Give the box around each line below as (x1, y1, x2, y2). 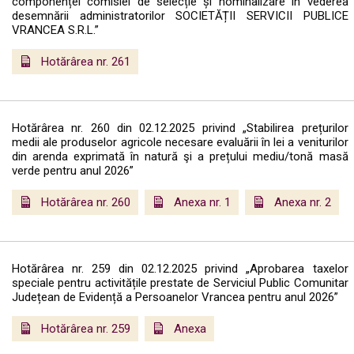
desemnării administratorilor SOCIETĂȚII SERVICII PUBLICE (12, 9, 348, 24)
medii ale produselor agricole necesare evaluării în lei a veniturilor (12, 135, 348, 150)
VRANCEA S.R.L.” (12, 23, 99, 38)
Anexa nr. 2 (274, 195, 331, 210)
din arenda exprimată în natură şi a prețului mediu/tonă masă (12, 149, 348, 164)
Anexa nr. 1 (174, 195, 231, 210)
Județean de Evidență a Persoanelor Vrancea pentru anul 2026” (12, 290, 338, 305)
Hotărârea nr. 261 (41, 55, 130, 70)
